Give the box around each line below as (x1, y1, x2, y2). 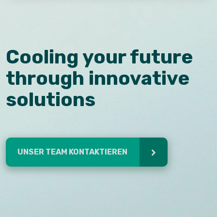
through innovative (6, 67, 189, 90)
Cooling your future (6, 46, 193, 68)
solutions (6, 88, 95, 111)
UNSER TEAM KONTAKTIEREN (17, 147, 129, 156)
